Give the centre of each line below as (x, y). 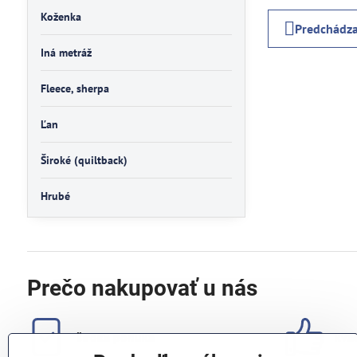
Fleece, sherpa (75, 88)
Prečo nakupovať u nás (142, 288)
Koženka (61, 17)
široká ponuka (115, 337)
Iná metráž (66, 53)
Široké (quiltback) (84, 160)
